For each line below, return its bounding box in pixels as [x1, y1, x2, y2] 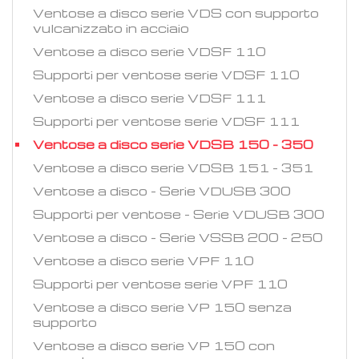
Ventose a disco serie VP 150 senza [33, 299, 292, 316]
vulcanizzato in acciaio [33, 20, 189, 37]
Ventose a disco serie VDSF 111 [33, 90, 266, 107]
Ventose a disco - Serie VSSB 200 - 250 [33, 229, 323, 246]
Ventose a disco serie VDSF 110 [33, 43, 266, 60]
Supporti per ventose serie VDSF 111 [33, 113, 300, 130]
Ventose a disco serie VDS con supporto [33, 5, 319, 22]
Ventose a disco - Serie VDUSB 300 [33, 183, 291, 200]
